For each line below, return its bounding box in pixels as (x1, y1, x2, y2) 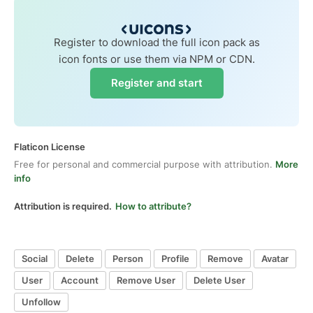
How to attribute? (115, 200, 191, 212)
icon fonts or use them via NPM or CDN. (58, 52, 255, 66)
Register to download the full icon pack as (53, 35, 260, 49)
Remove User (117, 275, 175, 286)
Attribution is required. (14, 200, 112, 212)
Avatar (261, 253, 289, 265)
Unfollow (22, 296, 61, 308)
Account (61, 275, 99, 286)
